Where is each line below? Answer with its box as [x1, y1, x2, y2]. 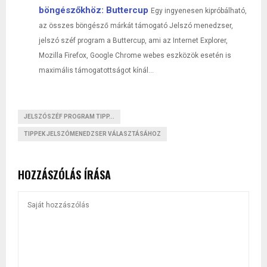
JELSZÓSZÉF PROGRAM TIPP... [24, 113, 114, 120]
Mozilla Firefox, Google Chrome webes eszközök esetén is [39, 51, 231, 60]
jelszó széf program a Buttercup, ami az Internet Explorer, [39, 36, 228, 45]
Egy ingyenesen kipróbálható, [151, 6, 247, 15]
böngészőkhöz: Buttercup [39, 4, 148, 15]
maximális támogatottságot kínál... [39, 66, 154, 74]
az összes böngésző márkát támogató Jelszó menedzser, [39, 21, 233, 30]
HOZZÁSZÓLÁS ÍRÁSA [18, 166, 111, 182]
